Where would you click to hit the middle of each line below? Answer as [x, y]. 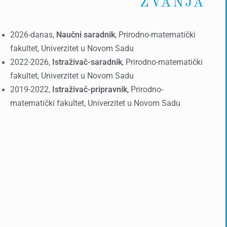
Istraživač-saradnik [87, 62]
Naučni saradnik [86, 35]
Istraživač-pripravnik [90, 90]
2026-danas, [33, 35]
